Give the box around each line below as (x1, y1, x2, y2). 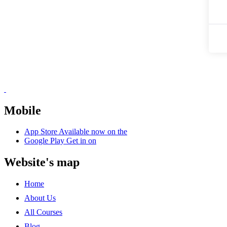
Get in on (66, 136, 96, 145)
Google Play (24, 136, 64, 145)
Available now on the (59, 127, 127, 136)
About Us (24, 194, 56, 203)
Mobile (4, 103, 41, 117)
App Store (24, 127, 57, 136)
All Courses (24, 208, 62, 217)
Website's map (4, 156, 80, 169)
